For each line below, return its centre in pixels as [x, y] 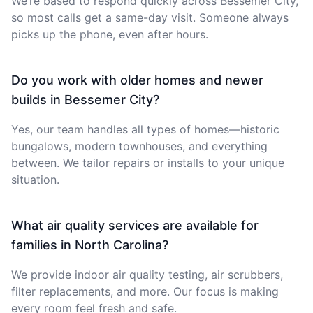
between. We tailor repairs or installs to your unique [148, 162]
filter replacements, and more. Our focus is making [145, 291]
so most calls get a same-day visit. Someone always [150, 17]
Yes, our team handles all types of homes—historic [145, 129]
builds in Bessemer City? [85, 99]
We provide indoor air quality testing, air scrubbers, [147, 274]
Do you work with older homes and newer [137, 80]
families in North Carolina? [90, 245]
